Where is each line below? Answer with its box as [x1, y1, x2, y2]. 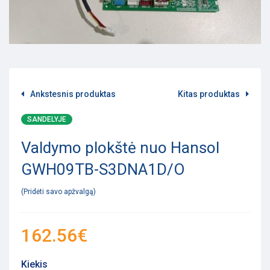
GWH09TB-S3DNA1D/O [21, 160, 185, 178]
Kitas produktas [178, 89, 240, 99]
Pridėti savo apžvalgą [24, 187, 93, 196]
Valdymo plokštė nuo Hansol [21, 138, 219, 157]
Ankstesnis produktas [30, 89, 116, 99]
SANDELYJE [27, 115, 66, 124]
